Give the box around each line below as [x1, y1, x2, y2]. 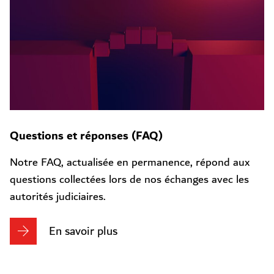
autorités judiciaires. [10, 187, 106, 206]
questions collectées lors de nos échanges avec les [10, 170, 249, 189]
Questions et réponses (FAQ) [10, 125, 163, 146]
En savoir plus [49, 221, 117, 241]
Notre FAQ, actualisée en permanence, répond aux [10, 153, 250, 172]
